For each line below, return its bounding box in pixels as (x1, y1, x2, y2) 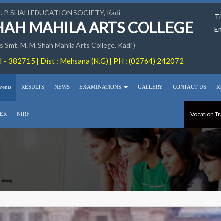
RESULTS (21, 84, 44, 90)
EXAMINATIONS (79, 84, 123, 90)
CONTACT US (173, 84, 206, 90)
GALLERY (138, 84, 163, 90)
